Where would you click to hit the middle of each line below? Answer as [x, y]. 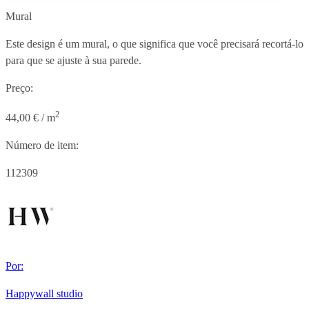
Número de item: [42, 146]
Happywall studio [44, 294]
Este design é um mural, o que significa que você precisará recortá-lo [154, 43]
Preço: [19, 88]
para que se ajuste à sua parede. [73, 60]
